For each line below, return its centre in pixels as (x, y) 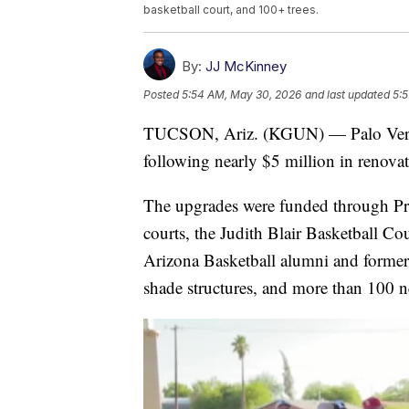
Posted (163, 95)
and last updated (347, 95)
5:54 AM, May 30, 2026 (241, 95)
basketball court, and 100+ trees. (231, 10)
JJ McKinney (246, 67)
